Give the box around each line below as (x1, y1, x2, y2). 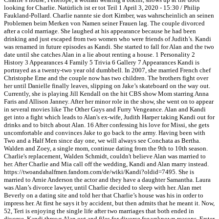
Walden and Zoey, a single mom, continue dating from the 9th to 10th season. (4, 145, 208, 153)
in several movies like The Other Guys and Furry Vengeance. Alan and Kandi (4, 106, 206, 113)
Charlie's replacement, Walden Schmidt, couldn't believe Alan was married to (4, 153, 206, 160)
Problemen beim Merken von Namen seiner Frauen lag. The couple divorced (4, 20, 205, 27)
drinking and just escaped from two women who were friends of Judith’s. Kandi (4, 35, 211, 43)
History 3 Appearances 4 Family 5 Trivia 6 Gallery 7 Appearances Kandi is (4, 59, 199, 66)
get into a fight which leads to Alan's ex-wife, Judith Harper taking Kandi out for (4, 113, 215, 121)
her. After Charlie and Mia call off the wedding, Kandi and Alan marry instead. (4, 160, 209, 168)
